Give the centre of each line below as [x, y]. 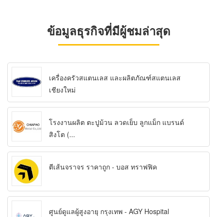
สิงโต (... [62, 134]
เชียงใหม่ [62, 90]
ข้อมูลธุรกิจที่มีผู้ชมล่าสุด [108, 31]
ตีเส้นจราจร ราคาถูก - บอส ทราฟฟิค [103, 167]
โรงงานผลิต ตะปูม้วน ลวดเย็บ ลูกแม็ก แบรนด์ [116, 122]
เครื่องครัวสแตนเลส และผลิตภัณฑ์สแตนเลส [115, 78]
